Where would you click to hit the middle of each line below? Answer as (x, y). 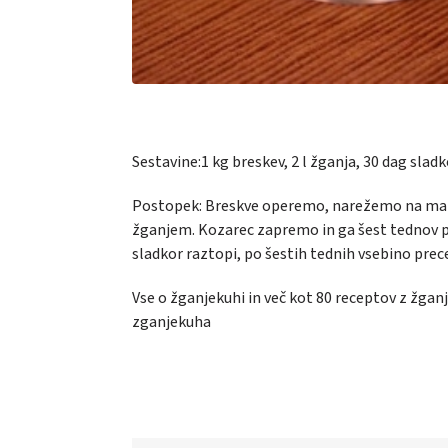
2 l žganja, (327, 161)
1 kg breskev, (246, 161)
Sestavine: (166, 161)
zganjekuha (171, 321)
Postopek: (167, 205)
